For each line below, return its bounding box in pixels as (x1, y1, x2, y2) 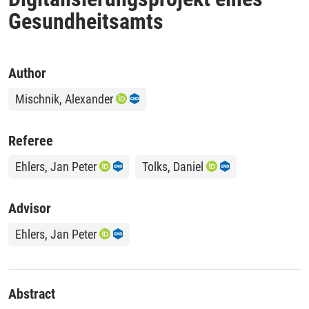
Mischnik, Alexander (15, 91, 113, 106)
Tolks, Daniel (141, 159, 203, 174)
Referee (8, 132, 53, 149)
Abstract (8, 285, 55, 302)
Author (8, 64, 46, 81)
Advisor (8, 199, 51, 217)
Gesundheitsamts (8, 8, 163, 34)
